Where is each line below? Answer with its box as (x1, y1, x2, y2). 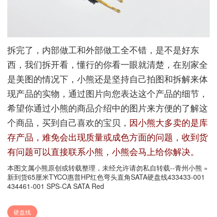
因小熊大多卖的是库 (129, 115, 208, 128)
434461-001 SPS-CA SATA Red (7, 181, 104, 191)
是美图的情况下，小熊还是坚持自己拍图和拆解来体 (7, 72, 208, 85)
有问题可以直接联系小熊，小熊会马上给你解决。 (7, 144, 199, 157)
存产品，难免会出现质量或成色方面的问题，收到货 (7, 130, 208, 143)
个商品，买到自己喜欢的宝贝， (7, 115, 129, 128)
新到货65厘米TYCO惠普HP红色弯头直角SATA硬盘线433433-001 (7, 171, 205, 182)
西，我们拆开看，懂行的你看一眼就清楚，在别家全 (7, 57, 208, 70)
